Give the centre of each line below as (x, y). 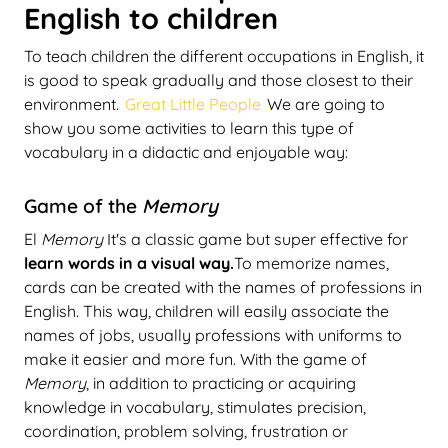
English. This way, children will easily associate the (206, 310)
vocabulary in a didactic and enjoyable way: (186, 151)
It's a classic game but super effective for (255, 238)
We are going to (324, 103)
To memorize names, (311, 262)
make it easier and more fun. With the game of (195, 358)
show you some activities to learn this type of (189, 127)
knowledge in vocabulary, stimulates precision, (195, 406)
